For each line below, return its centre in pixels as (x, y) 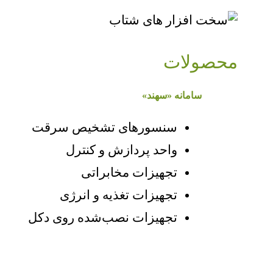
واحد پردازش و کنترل (122, 150)
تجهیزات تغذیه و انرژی (119, 195)
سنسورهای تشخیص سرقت (105, 127)
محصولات (200, 62)
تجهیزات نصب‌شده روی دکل (103, 217)
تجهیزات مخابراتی (129, 172)
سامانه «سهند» (172, 96)
